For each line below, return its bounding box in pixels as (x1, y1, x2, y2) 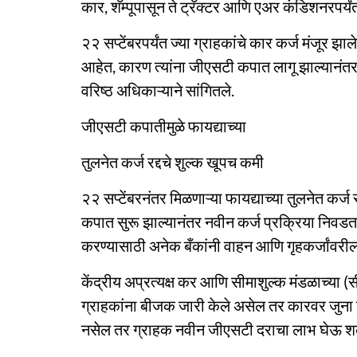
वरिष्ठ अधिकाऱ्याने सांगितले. (81, 80, 234, 100)
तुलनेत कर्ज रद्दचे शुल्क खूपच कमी (81, 152, 264, 171)
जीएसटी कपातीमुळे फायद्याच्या (81, 116, 246, 135)
